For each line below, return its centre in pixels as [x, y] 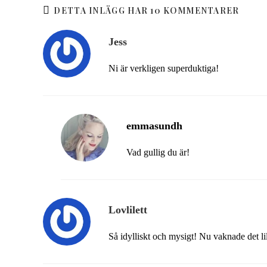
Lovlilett [128, 210]
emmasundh [154, 126]
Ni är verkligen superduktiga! [164, 68]
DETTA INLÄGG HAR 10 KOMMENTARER [147, 10]
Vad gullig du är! [158, 152]
